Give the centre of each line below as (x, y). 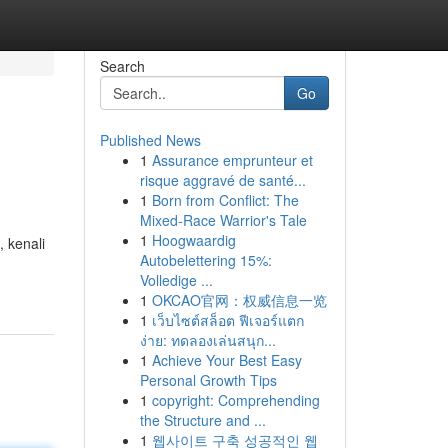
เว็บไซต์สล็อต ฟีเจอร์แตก (227, 320)
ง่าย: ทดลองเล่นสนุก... (207, 340)
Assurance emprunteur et (232, 160)
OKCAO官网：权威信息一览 (239, 300)
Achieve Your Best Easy (226, 360)
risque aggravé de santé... (222, 180)
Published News (150, 140)
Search (122, 66)
